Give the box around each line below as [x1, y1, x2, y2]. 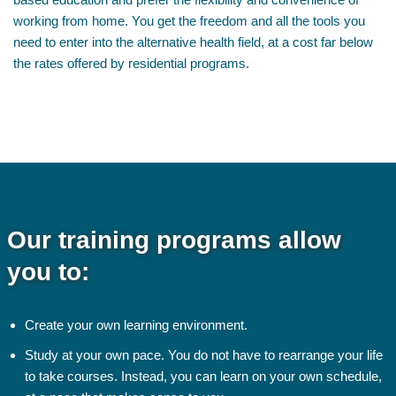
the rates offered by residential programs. [13, 56, 249, 71]
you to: [6, 258, 89, 286]
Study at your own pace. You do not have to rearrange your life [24, 347, 383, 362]
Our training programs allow [6, 226, 341, 254]
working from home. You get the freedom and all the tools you [13, 13, 365, 28]
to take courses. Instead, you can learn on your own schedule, [24, 369, 382, 384]
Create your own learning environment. [24, 317, 247, 332]
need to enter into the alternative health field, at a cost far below [13, 34, 373, 49]
